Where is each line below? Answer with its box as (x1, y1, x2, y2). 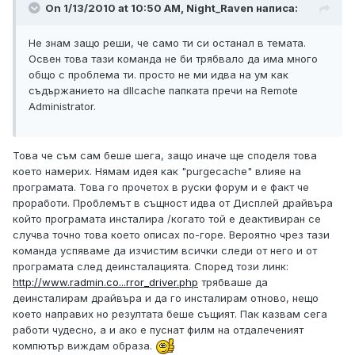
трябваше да (198, 276, 268, 289)
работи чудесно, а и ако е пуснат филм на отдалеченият (13, 323, 303, 337)
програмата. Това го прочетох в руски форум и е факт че (13, 181, 309, 194)
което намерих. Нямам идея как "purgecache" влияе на (13, 165, 301, 178)
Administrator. (29, 100, 96, 113)
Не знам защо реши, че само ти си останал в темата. (29, 36, 306, 50)
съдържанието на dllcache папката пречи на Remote (29, 84, 298, 97)
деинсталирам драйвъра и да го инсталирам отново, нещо (13, 292, 319, 305)
